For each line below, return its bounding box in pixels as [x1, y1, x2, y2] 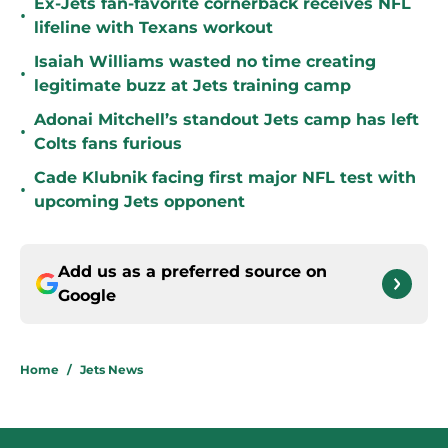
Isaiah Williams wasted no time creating [34, 52, 376, 72]
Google [58, 286, 116, 306]
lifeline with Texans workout [34, 18, 273, 38]
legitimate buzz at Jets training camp [34, 76, 351, 96]
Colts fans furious [34, 134, 182, 154]
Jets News [80, 362, 143, 378]
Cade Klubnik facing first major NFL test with [34, 168, 416, 188]
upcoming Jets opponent [34, 192, 245, 212]
